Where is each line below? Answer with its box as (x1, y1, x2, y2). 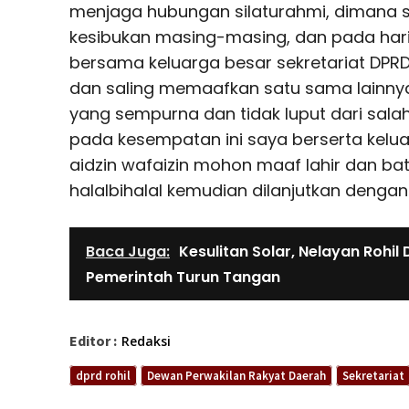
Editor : (69, 331, 117, 351)
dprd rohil (76, 368, 131, 384)
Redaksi (121, 332, 171, 351)
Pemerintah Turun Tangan (86, 267, 280, 288)
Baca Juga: (86, 241, 170, 263)
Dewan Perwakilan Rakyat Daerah (147, 368, 326, 384)
